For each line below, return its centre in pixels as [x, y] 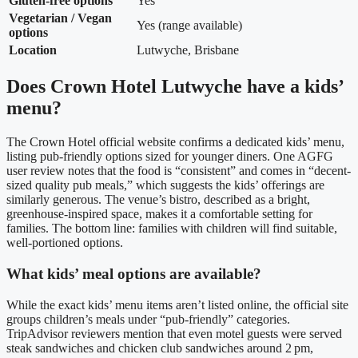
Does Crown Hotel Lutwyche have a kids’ [175, 87]
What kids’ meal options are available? [134, 273]
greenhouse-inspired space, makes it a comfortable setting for [159, 214]
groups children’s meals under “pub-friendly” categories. [148, 319]
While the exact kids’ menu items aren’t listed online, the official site [177, 304]
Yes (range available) [189, 26]
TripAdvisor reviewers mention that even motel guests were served [174, 333]
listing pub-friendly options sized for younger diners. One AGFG [170, 157]
